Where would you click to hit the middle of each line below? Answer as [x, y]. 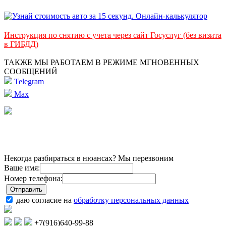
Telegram [28, 82]
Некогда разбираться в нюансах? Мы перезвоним [89, 158]
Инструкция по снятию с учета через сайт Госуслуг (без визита [113, 35]
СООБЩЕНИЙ [31, 72]
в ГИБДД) [21, 44]
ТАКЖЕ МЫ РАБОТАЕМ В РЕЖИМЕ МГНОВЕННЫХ [102, 63]
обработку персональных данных [131, 200]
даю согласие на [44, 200]
